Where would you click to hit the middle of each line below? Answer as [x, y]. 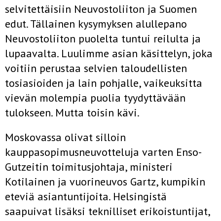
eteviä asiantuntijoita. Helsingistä [86, 196]
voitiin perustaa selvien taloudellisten [96, 68]
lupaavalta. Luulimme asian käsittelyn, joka [109, 53]
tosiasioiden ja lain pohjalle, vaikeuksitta [104, 83]
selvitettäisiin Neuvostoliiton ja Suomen [101, 9]
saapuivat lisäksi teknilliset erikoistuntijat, [107, 211]
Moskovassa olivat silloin [65, 137]
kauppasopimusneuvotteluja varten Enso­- [103, 152]
